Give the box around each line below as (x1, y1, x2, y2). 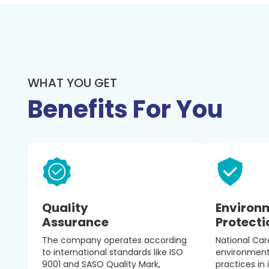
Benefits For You (28, 92, 223, 126)
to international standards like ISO (42, 246, 183, 258)
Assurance (42, 214, 109, 231)
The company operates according (42, 234, 187, 246)
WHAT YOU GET (28, 74, 117, 91)
